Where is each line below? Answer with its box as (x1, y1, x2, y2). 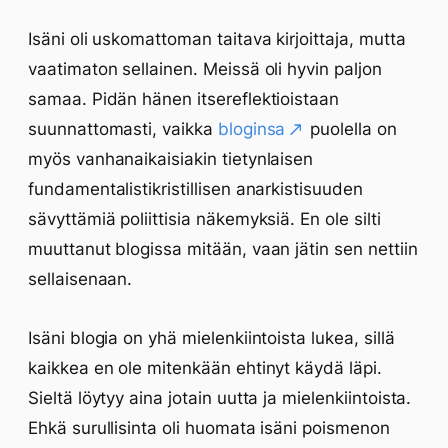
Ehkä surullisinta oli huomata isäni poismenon (28, 418, 390, 438)
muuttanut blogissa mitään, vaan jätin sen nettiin (28, 239, 418, 259)
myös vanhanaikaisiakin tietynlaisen (28, 149, 314, 169)
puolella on (305, 119, 397, 139)
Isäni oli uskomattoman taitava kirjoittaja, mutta (28, 29, 406, 49)
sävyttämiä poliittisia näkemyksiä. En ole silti (28, 209, 381, 229)
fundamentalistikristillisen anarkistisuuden (28, 179, 363, 199)
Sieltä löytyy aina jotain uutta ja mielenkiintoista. (28, 388, 412, 408)
